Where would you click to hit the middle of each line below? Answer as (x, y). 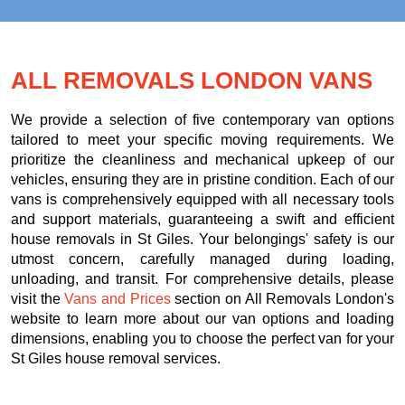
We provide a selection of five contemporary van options (202, 120)
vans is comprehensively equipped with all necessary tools (202, 200)
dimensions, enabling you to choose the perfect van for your (202, 339)
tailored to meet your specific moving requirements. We (202, 140)
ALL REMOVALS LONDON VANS (192, 81)
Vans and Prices (118, 299)
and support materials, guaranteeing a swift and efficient (202, 220)
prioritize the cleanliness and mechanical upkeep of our (202, 160)
